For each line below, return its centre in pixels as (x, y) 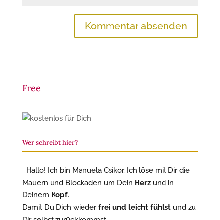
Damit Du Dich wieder (60, 207)
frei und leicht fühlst (134, 207)
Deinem (36, 195)
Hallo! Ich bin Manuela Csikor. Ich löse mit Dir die (108, 170)
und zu (183, 207)
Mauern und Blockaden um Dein (78, 183)
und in (162, 183)
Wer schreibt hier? (50, 143)
